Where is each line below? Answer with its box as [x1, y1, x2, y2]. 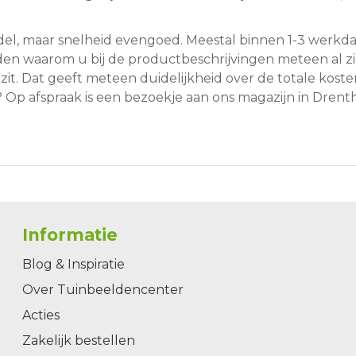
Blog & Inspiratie [21, 257, 125, 273]
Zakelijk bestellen [21, 333, 135, 349]
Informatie [21, 225, 118, 246]
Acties [21, 308, 60, 323]
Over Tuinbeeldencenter [21, 282, 184, 298]
